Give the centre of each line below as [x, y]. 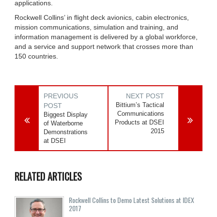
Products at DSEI [140, 122]
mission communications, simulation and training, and [96, 27]
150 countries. [36, 56]
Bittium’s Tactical [140, 105]
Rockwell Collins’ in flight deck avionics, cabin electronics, [102, 17]
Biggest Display [66, 114]
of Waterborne [63, 123]
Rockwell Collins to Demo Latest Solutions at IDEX [132, 200]
